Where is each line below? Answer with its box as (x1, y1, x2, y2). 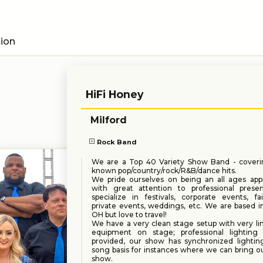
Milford (90, 114, 127, 126)
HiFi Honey (85, 87, 144, 100)
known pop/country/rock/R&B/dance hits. (91, 166, 237, 176)
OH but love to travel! (91, 210, 167, 220)
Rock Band (97, 137, 137, 146)
